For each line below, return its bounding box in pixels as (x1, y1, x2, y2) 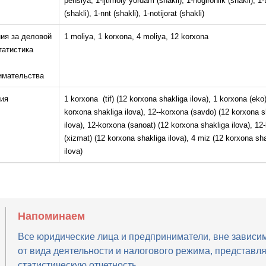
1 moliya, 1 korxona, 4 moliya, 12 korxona (64, 32, 208, 42)
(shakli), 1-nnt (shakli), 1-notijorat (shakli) (64, 9, 204, 18)
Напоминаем (17, 210, 85, 223)
